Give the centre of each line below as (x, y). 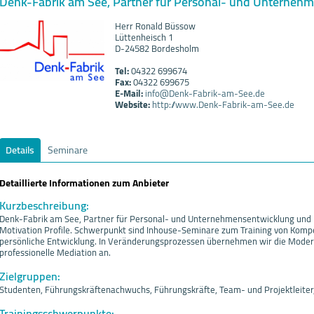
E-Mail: (129, 93)
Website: (132, 104)
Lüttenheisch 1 (144, 37)
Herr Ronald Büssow (155, 26)
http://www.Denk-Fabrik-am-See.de (223, 104)
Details (20, 150)
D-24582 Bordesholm (157, 48)
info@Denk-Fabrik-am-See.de (205, 93)
